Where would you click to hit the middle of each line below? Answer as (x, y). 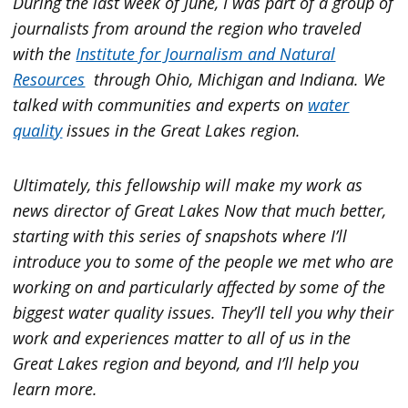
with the (45, 53)
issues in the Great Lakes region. (184, 130)
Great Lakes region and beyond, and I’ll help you (186, 363)
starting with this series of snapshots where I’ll (180, 235)
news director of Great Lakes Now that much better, (200, 210)
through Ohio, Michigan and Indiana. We (235, 79)
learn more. (56, 388)
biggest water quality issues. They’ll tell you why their (204, 312)
